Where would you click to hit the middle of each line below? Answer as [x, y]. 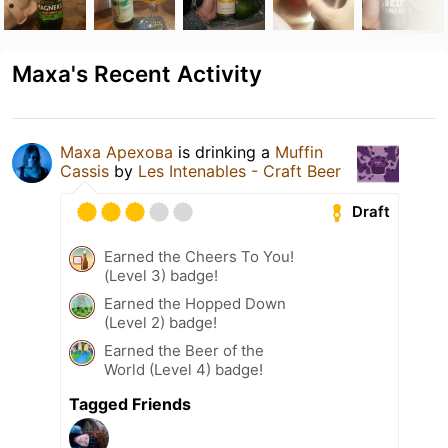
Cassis [84, 170]
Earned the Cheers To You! [199, 256]
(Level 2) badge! [160, 322]
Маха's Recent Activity [137, 73]
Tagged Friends [130, 403]
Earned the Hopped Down [195, 303]
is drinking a [224, 151]
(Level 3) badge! [161, 275]
